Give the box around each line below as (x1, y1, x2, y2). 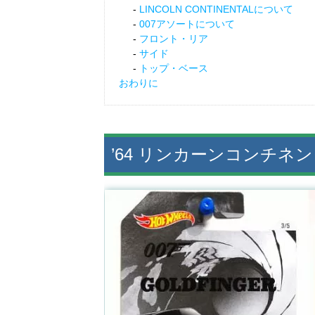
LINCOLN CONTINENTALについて (139, 4, 293, 15)
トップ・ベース (139, 63, 208, 75)
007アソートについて (139, 18, 235, 30)
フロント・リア (139, 33, 208, 45)
